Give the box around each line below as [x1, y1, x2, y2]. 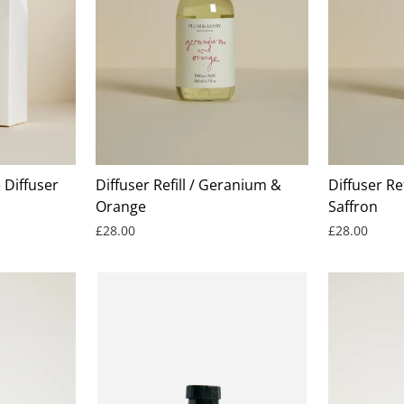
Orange [96, 196, 147, 216]
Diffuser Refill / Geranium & [96, 174, 282, 195]
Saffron [327, 196, 378, 216]
